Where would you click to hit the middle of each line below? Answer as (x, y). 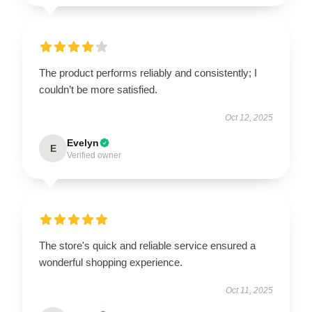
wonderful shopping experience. (111, 262)
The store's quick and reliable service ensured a (147, 245)
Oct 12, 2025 (249, 118)
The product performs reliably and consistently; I (148, 73)
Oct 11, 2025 (249, 290)
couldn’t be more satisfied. (98, 89)
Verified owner (94, 155)
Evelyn (83, 143)
